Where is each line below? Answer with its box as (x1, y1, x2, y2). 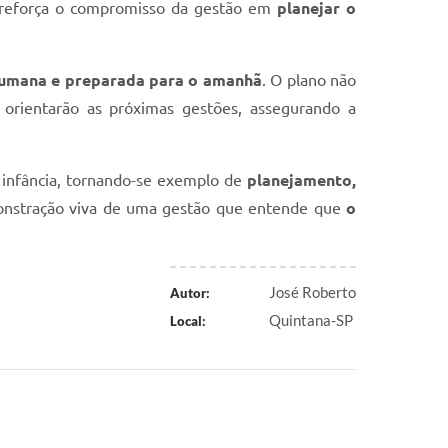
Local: (169, 313, 206, 329)
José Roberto (269, 283, 356, 301)
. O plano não (261, 71, 357, 89)
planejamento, (247, 171, 356, 189)
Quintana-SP (269, 311, 353, 329)
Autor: (169, 285, 210, 301)
